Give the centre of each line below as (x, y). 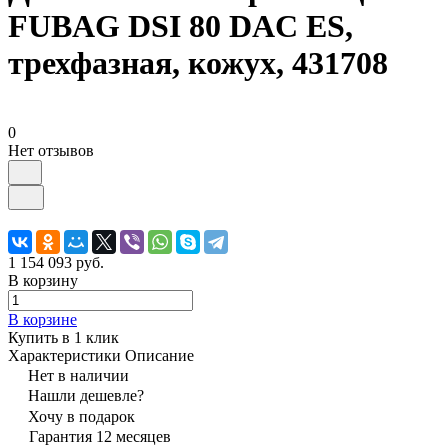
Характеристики (64, 355)
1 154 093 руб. (56, 262)
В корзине (42, 319)
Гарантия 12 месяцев (100, 436)
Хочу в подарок (81, 416)
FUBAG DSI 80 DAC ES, (180, 26)
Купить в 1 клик (63, 337)
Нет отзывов (51, 150)
